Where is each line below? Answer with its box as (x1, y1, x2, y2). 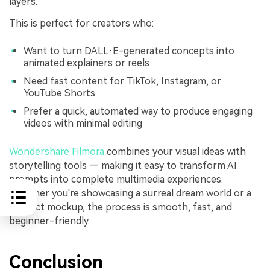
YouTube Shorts (24, 87, 95, 99)
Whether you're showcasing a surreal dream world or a (9, 187, 251, 199)
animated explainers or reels (24, 57, 149, 69)
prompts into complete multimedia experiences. (9, 174, 223, 186)
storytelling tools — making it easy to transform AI (9, 160, 237, 172)
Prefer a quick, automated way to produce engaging (24, 105, 253, 117)
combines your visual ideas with (107, 146, 246, 158)
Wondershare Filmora (9, 146, 107, 158)
